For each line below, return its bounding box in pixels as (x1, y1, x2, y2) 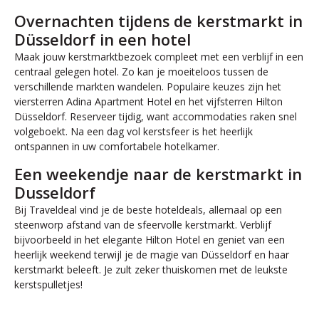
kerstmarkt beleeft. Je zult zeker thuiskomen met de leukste (14, 262, 288, 276)
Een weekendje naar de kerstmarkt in (14, 163, 302, 184)
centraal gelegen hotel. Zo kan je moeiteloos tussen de (14, 64, 268, 78)
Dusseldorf (14, 182, 95, 203)
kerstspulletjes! (14, 277, 83, 291)
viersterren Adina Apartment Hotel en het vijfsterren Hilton (14, 94, 283, 108)
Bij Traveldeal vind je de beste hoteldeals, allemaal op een (14, 202, 282, 216)
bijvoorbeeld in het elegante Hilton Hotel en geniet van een (14, 232, 285, 246)
